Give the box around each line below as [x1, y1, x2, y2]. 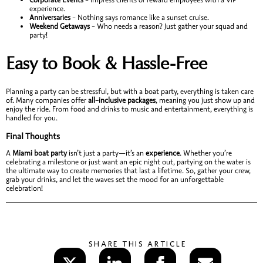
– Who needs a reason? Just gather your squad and [90, 21, 248, 31]
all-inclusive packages [88, 96, 156, 106]
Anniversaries [29, 12, 70, 22]
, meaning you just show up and [156, 96, 255, 106]
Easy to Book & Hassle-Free [6, 52, 207, 75]
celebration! [6, 183, 43, 193]
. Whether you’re [180, 148, 232, 158]
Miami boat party [12, 148, 67, 158]
